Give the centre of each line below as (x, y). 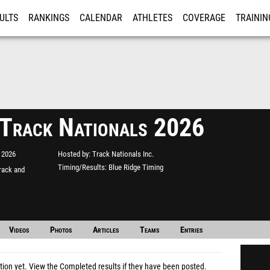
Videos (19, 230)
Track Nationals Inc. (123, 154)
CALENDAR (101, 18)
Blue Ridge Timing (136, 167)
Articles (105, 230)
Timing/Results (81, 167)
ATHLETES (152, 18)
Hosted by (73, 154)
